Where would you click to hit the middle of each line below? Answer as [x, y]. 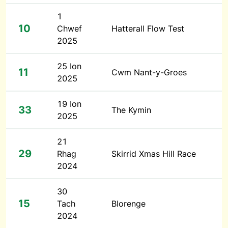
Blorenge [129, 204]
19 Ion [69, 104]
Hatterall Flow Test [148, 28]
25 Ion [69, 66]
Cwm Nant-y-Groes [149, 72]
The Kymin [131, 110]
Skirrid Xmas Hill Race [154, 154]
